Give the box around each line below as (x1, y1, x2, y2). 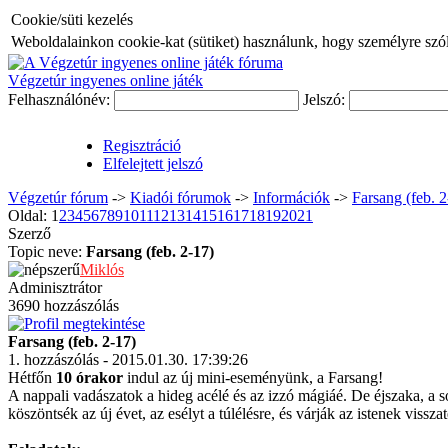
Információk (253, 189, 330, 206)
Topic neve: (8, 243, 86, 260)
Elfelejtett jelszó (103, 155, 203, 172)
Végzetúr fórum (8, 189, 108, 206)
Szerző (8, 225, 51, 242)
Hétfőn (8, 369, 56, 386)
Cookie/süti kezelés (11, 11, 133, 28)
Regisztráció (103, 137, 181, 154)
